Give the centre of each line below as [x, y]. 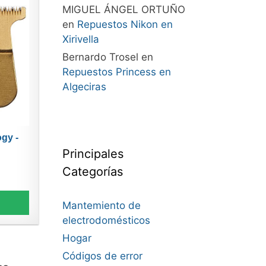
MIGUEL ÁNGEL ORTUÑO [123, 9]
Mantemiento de [101, 205]
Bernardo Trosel [100, 57]
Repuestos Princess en [116, 72]
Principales [93, 154]
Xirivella [80, 39]
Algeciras [84, 87]
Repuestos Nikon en [125, 24]
